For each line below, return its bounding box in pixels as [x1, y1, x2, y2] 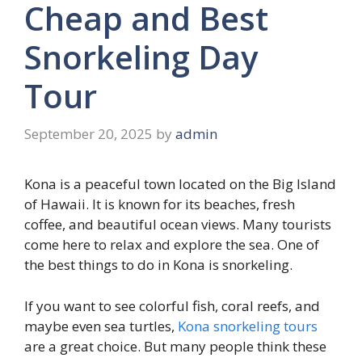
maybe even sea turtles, [24, 316, 178, 335]
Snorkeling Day [24, 34, 258, 79]
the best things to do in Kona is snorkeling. [24, 255, 293, 275]
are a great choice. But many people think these [24, 336, 326, 356]
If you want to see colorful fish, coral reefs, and [24, 296, 320, 315]
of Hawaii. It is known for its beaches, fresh [24, 195, 295, 214]
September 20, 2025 [24, 124, 153, 144]
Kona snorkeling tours [178, 316, 318, 335]
